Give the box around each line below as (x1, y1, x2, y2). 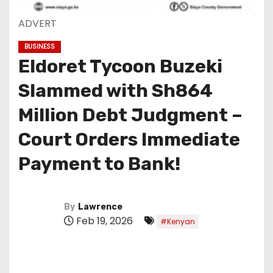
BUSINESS (24, 42, 55, 51)
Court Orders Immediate (18, 129, 240, 151)
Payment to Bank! (18, 153, 180, 175)
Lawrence (78, 201, 122, 212)
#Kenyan (160, 216, 195, 227)
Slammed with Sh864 (18, 80, 213, 102)
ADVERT (18, 16, 57, 30)
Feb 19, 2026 (74, 213, 135, 228)
